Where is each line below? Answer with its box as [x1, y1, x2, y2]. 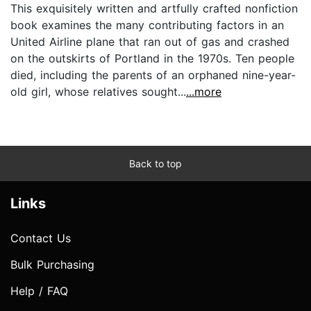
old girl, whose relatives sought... [10, 84, 186, 99]
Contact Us [10, 230, 71, 245]
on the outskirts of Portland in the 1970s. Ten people [10, 51, 294, 65]
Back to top [129, 157, 182, 169]
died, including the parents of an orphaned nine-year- [10, 67, 296, 82]
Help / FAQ [10, 283, 68, 298]
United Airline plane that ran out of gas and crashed [10, 34, 289, 49]
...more [186, 84, 221, 99]
